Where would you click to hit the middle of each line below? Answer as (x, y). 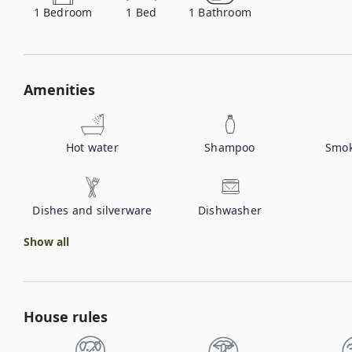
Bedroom (68, 12)
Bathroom (225, 12)
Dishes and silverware (92, 210)
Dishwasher (230, 210)
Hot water (92, 147)
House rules (66, 317)
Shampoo (230, 147)
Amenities (59, 90)
